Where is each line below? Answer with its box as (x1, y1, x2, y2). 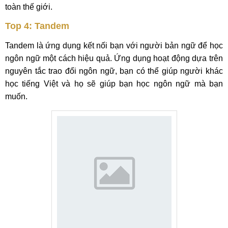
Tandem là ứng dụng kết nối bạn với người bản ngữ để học (5, 41, 223, 50)
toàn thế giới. (5, 3, 52, 11)
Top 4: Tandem (5, 21, 69, 31)
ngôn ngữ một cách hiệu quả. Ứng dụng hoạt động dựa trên (5, 54, 223, 63)
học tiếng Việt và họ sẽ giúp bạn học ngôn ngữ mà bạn (5, 79, 223, 88)
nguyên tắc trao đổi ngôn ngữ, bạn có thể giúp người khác (5, 67, 223, 75)
